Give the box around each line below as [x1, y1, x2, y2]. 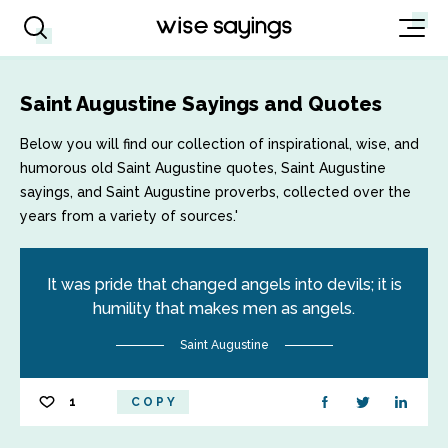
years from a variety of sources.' [20, 208, 238, 224]
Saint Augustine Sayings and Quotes [20, 92, 382, 116]
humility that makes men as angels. [93, 299, 355, 318]
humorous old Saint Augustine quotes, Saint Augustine [20, 160, 386, 176]
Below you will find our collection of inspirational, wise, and [20, 136, 419, 152]
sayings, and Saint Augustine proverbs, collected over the [20, 184, 411, 200]
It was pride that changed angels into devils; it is [46, 275, 402, 294]
